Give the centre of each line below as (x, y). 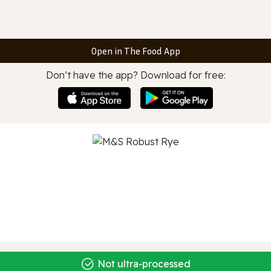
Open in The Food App (135, 51)
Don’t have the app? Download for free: (135, 75)
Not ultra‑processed (144, 263)
